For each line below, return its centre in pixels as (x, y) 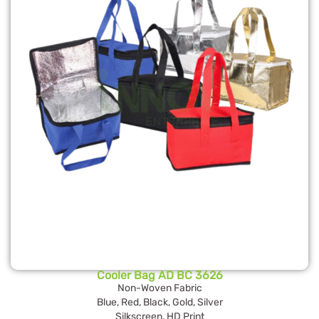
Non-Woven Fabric (159, 288)
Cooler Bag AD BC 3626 (159, 276)
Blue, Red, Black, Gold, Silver (159, 303)
